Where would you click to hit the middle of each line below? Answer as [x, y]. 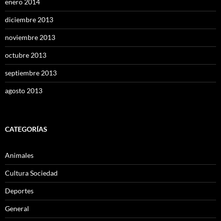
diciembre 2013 [29, 19]
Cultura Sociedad [31, 173]
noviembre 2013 [30, 37]
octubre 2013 [26, 55]
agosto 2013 [24, 90]
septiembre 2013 [31, 73]
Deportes [19, 190]
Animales [19, 155]
